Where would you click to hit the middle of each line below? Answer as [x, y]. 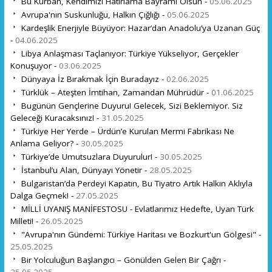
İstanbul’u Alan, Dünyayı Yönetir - [84, 170]
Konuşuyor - [34, 65]
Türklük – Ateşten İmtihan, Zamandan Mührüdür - [115, 92]
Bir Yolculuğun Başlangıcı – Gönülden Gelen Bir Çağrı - [122, 260]
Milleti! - [25, 221]
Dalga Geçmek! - [43, 195]
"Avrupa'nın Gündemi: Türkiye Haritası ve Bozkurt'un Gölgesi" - [140, 234]
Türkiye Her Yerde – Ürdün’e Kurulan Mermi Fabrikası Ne [126, 131]
